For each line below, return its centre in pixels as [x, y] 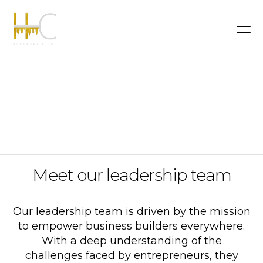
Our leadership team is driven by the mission [131, 212]
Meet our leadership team [131, 175]
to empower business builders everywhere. [131, 226]
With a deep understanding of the [131, 241]
